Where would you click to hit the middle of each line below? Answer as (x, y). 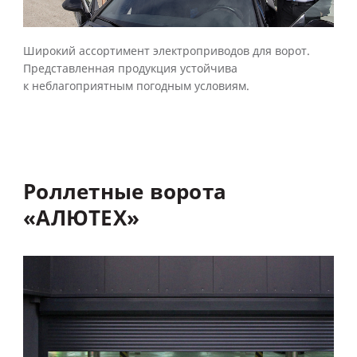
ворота (188, 192)
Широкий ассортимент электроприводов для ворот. (167, 52)
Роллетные (84, 192)
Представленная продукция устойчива (130, 69)
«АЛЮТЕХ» (82, 219)
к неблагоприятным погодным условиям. (136, 87)
